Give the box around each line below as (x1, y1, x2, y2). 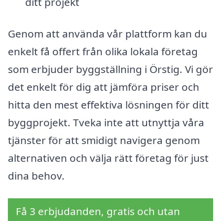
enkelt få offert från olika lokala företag (8, 44, 198, 58)
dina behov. (8, 168, 65, 183)
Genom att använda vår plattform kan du (8, 26, 207, 40)
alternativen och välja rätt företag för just (8, 150, 209, 165)
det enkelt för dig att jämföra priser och (8, 79, 199, 94)
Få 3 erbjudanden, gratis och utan (16, 204, 180, 218)
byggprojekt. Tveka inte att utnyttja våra (8, 115, 204, 129)
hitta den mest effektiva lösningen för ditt (8, 97, 209, 111)
